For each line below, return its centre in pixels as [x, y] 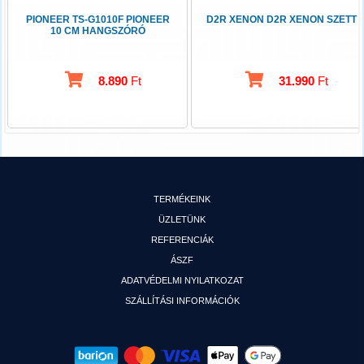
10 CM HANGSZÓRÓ [97, 30]
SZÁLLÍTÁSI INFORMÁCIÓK [182, 300]
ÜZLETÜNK [182, 219]
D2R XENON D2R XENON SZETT [281, 19]
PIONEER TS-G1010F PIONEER [97, 19]
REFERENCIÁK [182, 239]
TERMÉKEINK [182, 199]
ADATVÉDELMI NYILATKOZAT [182, 280]
